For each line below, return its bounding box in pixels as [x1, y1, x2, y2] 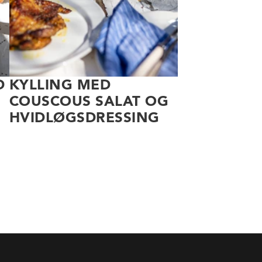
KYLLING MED [9, 76, 111, 94]
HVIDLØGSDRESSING [9, 109, 160, 126]
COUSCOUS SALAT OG [9, 92, 169, 110]
